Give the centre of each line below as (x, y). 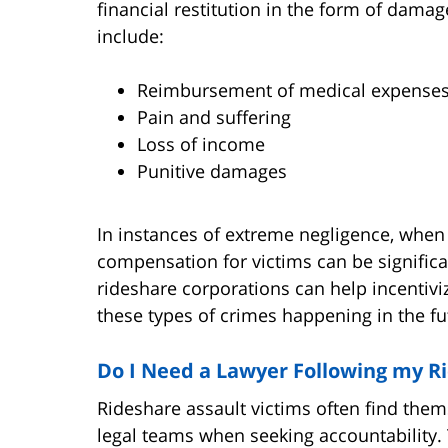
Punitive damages (212, 170)
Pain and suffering (214, 116)
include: (130, 35)
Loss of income (201, 143)
